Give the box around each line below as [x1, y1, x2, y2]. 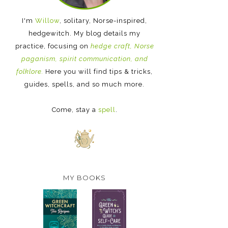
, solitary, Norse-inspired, [60, 17, 147, 25]
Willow [35, 17, 60, 25]
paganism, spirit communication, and [21, 55, 148, 63]
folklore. [16, 68, 43, 76]
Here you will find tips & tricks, [43, 68, 153, 76]
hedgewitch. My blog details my [28, 30, 140, 38]
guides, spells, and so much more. [24, 80, 145, 89]
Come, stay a [51, 106, 98, 114]
